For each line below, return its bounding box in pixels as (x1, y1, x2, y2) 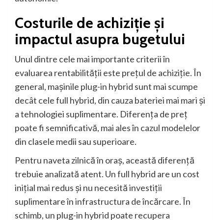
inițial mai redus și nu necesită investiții (15, 182, 162, 193)
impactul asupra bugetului (15, 30, 185, 49)
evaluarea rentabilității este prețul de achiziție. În (15, 67, 201, 79)
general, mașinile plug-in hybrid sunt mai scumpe (15, 81, 198, 92)
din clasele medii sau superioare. (15, 136, 137, 147)
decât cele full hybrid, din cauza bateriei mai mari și (15, 95, 205, 106)
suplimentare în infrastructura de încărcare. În (15, 196, 191, 207)
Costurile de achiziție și (15, 14, 165, 32)
